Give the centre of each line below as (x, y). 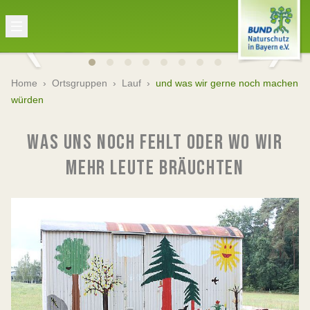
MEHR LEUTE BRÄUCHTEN (155, 168)
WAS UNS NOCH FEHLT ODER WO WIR (155, 143)
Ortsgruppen (80, 83)
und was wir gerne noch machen (227, 83)
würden (27, 100)
